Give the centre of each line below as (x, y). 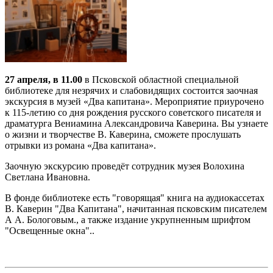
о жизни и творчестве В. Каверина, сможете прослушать (123, 134)
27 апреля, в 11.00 (44, 79)
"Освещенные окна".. (50, 230)
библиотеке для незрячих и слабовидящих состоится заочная (131, 90)
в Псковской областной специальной (161, 79)
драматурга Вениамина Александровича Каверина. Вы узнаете (136, 123)
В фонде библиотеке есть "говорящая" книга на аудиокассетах (135, 197)
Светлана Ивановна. (48, 177)
